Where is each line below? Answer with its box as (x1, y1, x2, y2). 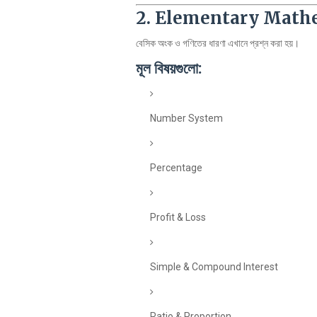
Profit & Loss (150, 212, 206, 223)
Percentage (150, 162, 202, 173)
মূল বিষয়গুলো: (136, 59, 202, 78)
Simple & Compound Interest (150, 261, 278, 272)
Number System (150, 113, 223, 124)
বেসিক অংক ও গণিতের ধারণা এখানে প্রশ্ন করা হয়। (136, 38, 299, 49)
